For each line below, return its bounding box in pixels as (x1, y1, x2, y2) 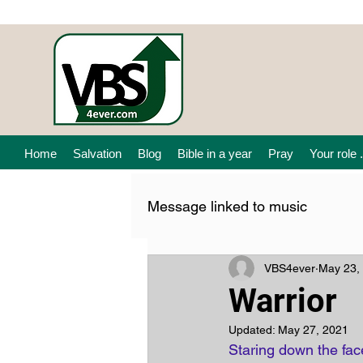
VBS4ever (264, 261, 315, 275)
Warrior (228, 282, 337, 320)
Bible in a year (177, 147, 252, 160)
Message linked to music (147, 197, 307, 215)
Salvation (73, 147, 122, 160)
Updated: (228, 323, 278, 336)
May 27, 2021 (278, 323, 348, 336)
